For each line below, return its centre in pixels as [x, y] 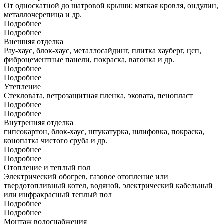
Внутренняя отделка [39, 123]
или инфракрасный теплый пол [58, 195]
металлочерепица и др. [43, 15]
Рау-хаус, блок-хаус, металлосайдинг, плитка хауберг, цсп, [103, 51]
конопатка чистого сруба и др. [56, 141]
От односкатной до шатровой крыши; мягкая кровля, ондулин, [111, 6]
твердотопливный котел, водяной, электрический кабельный [108, 186]
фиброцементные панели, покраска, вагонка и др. [89, 60]
